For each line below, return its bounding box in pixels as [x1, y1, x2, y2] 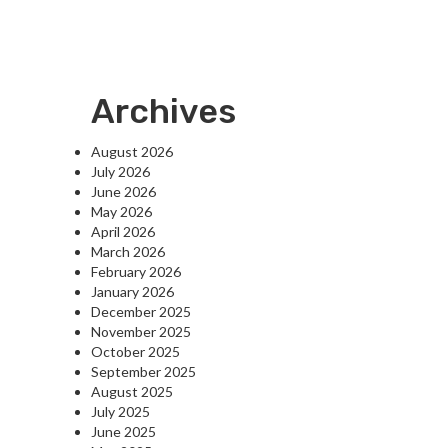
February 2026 [91, 263, 181, 281]
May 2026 [91, 203, 152, 221]
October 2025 [91, 343, 180, 361]
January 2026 [91, 283, 174, 301]
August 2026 [91, 143, 173, 161]
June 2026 [91, 183, 156, 201]
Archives [91, 91, 236, 133]
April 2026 [91, 223, 155, 241]
